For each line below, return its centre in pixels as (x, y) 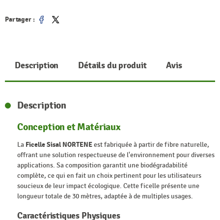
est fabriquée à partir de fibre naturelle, (151, 144)
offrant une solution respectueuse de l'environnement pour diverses (116, 155)
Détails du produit (112, 66)
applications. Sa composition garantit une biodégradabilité (102, 165)
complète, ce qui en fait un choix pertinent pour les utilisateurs (109, 175)
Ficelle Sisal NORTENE (59, 144)
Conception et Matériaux (69, 127)
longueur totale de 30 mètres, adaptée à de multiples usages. (105, 196)
